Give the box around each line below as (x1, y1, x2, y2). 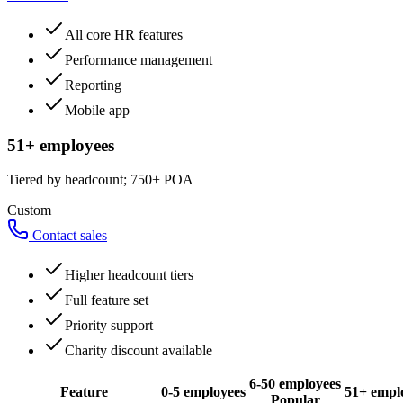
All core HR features (65, 26, 183, 42)
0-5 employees (161, 384, 246, 400)
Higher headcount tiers (65, 267, 193, 283)
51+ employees (7, 135, 114, 155)
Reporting (65, 76, 121, 93)
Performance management (65, 51, 212, 67)
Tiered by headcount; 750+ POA (7, 172, 193, 188)
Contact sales (29, 228, 107, 244)
